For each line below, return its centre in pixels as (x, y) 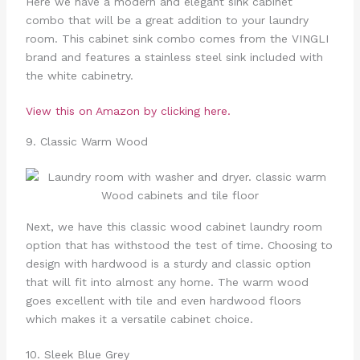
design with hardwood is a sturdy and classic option (168, 263)
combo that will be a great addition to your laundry (167, 20)
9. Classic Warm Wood (86, 142)
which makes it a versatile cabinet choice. (139, 319)
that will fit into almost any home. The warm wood (167, 282)
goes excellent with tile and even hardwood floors (163, 300)
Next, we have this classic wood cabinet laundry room (174, 226)
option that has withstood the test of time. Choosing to (179, 245)
